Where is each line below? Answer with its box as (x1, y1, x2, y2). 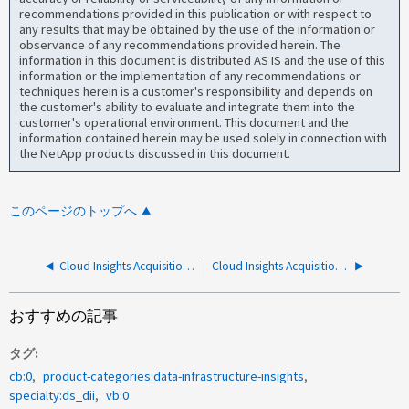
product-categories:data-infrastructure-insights (43, 367, 305, 384)
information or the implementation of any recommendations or (19, 68, 362, 85)
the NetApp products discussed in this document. (19, 145, 291, 163)
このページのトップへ (9, 203, 138, 219)
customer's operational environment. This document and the (19, 114, 350, 131)
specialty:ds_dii (9, 386, 96, 404)
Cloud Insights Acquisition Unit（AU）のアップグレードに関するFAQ (183, 257, 195, 274)
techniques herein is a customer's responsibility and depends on (19, 83, 373, 100)
